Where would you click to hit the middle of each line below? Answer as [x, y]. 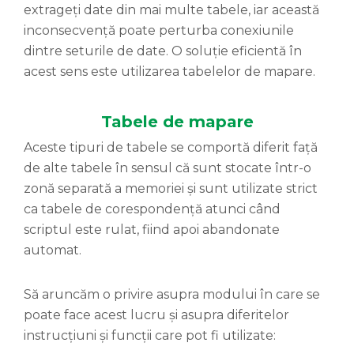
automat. [53, 250]
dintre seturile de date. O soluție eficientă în [163, 51]
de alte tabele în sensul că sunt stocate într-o [168, 168]
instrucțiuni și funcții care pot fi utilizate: [150, 336]
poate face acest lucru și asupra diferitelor [156, 315]
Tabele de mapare [177, 122]
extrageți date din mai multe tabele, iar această [171, 10]
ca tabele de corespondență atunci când [152, 209]
